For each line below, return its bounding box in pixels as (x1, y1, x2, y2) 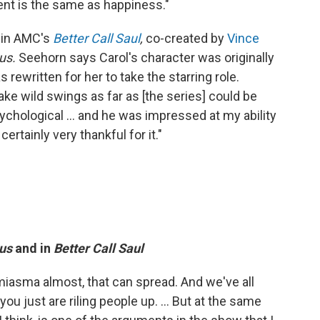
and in (12, 241, 54, 256)
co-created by (146, 31, 227, 46)
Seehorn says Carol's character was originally (19, 50, 274, 65)
